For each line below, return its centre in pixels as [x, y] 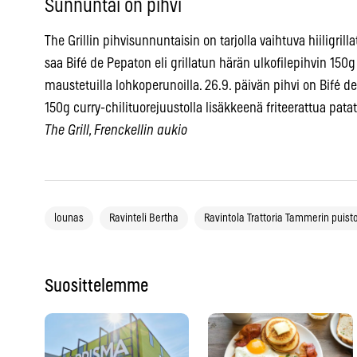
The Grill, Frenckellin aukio [116, 131]
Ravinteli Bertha [144, 219]
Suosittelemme [96, 286]
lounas [69, 219]
